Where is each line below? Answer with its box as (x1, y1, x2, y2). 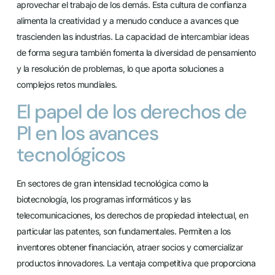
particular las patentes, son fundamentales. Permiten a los (16, 226, 231, 237)
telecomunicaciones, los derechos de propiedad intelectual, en (16, 210, 249, 221)
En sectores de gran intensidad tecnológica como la (16, 178, 209, 189)
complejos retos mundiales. (16, 79, 117, 90)
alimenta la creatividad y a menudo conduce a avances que (16, 15, 239, 26)
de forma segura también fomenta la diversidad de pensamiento (16, 47, 256, 58)
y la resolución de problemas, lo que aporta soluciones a (16, 63, 224, 74)
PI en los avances (16, 120, 158, 147)
